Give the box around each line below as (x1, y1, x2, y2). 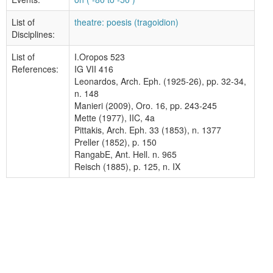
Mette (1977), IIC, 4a (74, 112, 155, 124)
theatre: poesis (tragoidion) (74, 16, 179, 28)
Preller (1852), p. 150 (74, 136, 157, 148)
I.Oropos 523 (74, 51, 125, 63)
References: (12, 63, 58, 75)
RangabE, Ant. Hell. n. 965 (74, 148, 177, 160)
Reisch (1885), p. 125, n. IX (74, 160, 180, 172)
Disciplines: (12, 28, 55, 40)
